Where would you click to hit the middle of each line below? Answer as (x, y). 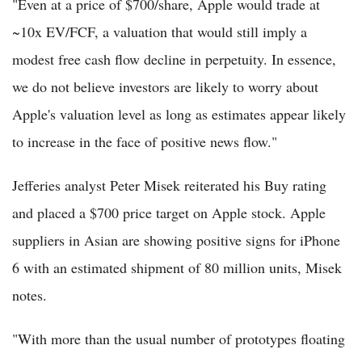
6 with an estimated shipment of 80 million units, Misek (177, 268)
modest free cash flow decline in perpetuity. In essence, (174, 59)
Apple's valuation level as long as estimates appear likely (179, 114)
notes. (29, 295)
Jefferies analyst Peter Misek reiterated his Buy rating (169, 185)
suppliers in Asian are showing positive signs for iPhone (176, 240)
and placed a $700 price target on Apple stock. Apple (169, 213)
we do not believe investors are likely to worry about (165, 87)
